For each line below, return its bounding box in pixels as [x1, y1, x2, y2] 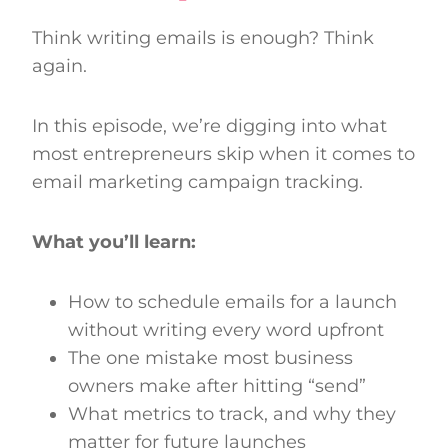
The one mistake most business [68, 346, 353, 369]
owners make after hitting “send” [68, 374, 366, 397]
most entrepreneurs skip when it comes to [32, 142, 415, 165]
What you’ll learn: [32, 230, 196, 253]
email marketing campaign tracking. [32, 170, 363, 193]
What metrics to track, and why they [68, 402, 396, 425]
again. [32, 54, 87, 77]
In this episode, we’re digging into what [32, 114, 387, 137]
